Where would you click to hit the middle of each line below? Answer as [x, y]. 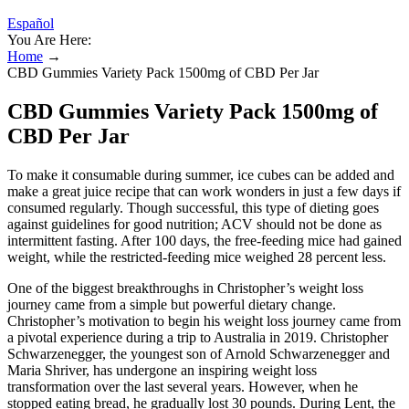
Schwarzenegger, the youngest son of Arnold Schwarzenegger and [199, 353]
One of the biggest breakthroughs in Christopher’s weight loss [185, 288]
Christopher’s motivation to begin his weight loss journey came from [204, 320]
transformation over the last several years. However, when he [183, 386]
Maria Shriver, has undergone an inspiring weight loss [162, 370]
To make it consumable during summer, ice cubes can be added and [201, 174]
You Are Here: [49, 40]
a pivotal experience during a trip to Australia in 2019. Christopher [198, 337]
